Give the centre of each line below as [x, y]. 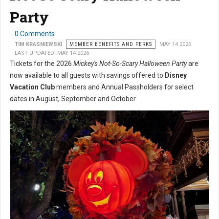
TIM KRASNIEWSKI [38, 44]
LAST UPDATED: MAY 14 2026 [52, 53]
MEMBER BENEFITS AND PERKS [111, 44]
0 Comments [35, 34]
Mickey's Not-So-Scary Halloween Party [130, 64]
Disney [176, 76]
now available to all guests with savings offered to [87, 76]
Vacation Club [32, 87]
